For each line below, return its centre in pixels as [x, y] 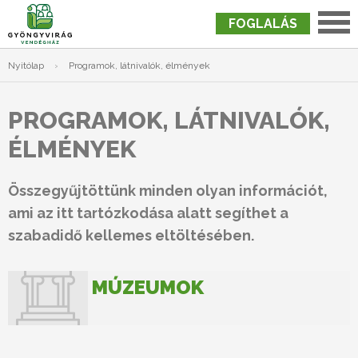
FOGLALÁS [263, 24]
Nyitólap [26, 66]
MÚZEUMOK [148, 287]
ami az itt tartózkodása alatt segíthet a [148, 213]
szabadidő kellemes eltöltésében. [131, 235]
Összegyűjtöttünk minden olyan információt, [168, 191]
